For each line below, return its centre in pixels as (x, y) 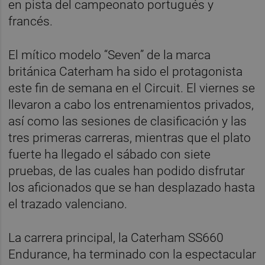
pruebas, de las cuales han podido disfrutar (127, 171)
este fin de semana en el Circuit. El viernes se (132, 88)
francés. (31, 21)
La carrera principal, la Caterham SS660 (116, 237)
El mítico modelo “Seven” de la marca (110, 55)
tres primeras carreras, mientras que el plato (130, 138)
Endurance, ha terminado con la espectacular (132, 254)
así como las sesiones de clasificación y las (128, 121)
